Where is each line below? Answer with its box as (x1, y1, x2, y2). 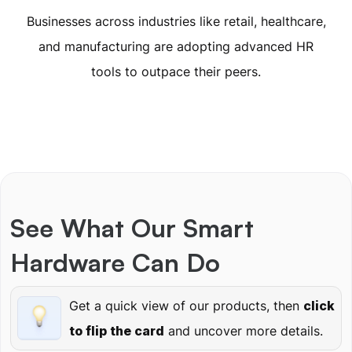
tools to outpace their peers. (91, 64, 261, 79)
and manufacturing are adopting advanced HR (38, 38, 313, 54)
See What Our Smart (10, 212, 254, 244)
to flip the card (69, 323, 164, 339)
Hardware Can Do (10, 247, 220, 278)
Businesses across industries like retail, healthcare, (26, 13, 326, 29)
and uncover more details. (164, 323, 323, 339)
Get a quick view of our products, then (69, 298, 303, 313)
